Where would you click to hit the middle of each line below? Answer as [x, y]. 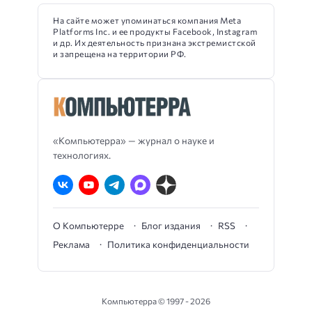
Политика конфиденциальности [178, 245]
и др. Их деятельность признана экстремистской [155, 43]
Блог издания [171, 226]
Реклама [71, 245]
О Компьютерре [88, 226]
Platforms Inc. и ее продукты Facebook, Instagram [155, 32]
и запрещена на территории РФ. [120, 54]
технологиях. [82, 155]
